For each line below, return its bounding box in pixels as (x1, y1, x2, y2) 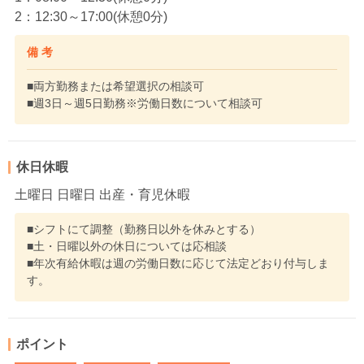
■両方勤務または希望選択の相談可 (27, 80, 204, 93)
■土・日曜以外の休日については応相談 (27, 240, 227, 253)
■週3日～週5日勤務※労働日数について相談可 (27, 97, 262, 110)
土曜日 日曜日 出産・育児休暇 (15, 188, 190, 201)
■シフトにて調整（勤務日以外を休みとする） (27, 223, 261, 236)
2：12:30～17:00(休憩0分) (15, 10, 167, 24)
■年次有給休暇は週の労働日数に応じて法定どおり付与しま (27, 257, 329, 270)
